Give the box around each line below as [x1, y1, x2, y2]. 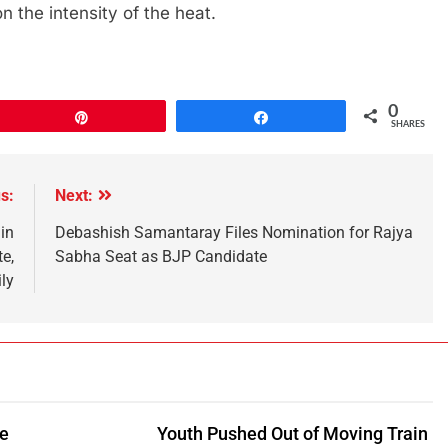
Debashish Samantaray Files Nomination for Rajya [54, 222, 413, 242]
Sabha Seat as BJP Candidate [54, 246, 267, 266]
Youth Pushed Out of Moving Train [156, 423, 428, 444]
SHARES [391, 119, 426, 129]
